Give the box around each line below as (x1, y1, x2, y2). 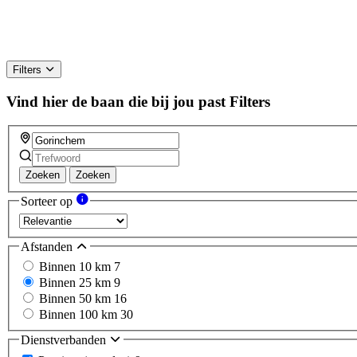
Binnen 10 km (39, 260, 114, 274)
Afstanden (21, 239, 76, 253)
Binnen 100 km (39, 308, 120, 322)
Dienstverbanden (21, 333, 109, 347)
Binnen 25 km (39, 276, 114, 290)
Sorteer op (21, 194, 76, 209)
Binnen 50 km (39, 292, 114, 306)
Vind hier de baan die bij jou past (6, 92, 226, 110)
